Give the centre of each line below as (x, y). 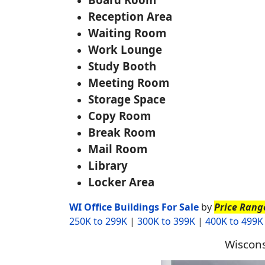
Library (108, 165)
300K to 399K (166, 221)
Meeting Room (129, 83)
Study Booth (122, 66)
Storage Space (127, 99)
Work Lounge (125, 49)
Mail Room (118, 149)
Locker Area (121, 182)
